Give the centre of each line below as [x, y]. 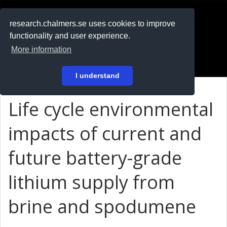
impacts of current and [105, 134]
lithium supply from [91, 182]
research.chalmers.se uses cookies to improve [93, 24]
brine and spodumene [102, 206]
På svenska [35, 42]
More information [42, 50]
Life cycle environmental [111, 109]
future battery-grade [95, 158]
